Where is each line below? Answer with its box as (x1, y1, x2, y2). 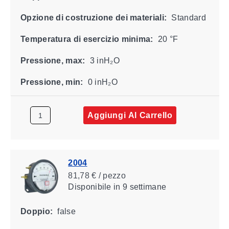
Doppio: (20, 207, 53, 216)
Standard (169, 13, 206, 22)
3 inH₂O (87, 56, 120, 65)
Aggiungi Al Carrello (87, 110, 172, 120)
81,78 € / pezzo (67, 171, 126, 180)
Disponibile (67, 182, 111, 191)
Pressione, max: (20, 56, 85, 65)
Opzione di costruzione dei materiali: (20, 13, 167, 22)
